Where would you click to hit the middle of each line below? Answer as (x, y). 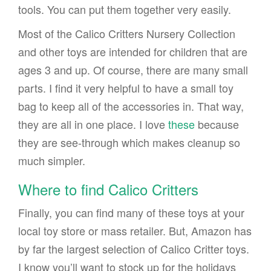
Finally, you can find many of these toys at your (131, 212)
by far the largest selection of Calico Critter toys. (134, 249)
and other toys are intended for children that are (133, 51)
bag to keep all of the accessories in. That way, (131, 106)
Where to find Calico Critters (108, 189)
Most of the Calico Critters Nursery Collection (127, 33)
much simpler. (52, 160)
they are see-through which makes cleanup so (129, 142)
